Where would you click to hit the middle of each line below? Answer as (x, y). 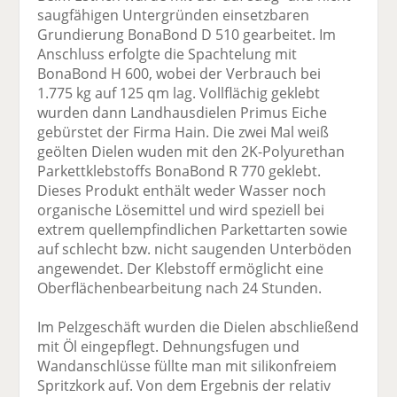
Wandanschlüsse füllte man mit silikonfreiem (187, 366)
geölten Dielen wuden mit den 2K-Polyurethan (191, 152)
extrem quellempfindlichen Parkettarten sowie (193, 230)
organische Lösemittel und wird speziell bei (181, 210)
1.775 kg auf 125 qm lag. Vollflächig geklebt (179, 93)
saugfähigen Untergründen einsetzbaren (174, 16)
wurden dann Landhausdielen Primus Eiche (183, 113)
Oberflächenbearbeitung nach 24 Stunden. (180, 288)
